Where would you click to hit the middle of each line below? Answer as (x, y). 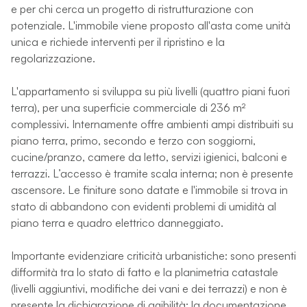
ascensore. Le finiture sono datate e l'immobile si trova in (149, 189)
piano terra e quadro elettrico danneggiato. (117, 222)
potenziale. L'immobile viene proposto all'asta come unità (151, 25)
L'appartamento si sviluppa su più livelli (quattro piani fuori (150, 91)
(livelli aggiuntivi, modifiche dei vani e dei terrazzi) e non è (149, 288)
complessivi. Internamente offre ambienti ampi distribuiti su (152, 124)
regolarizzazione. (53, 58)
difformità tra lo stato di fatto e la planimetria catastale (145, 272)
